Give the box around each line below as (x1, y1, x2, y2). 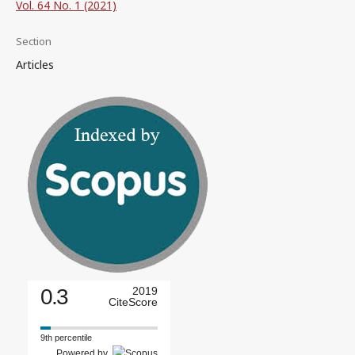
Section (16, 34, 52, 48)
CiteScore (109, 296, 158, 308)
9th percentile (40, 333, 92, 342)
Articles (16, 57, 54, 72)
